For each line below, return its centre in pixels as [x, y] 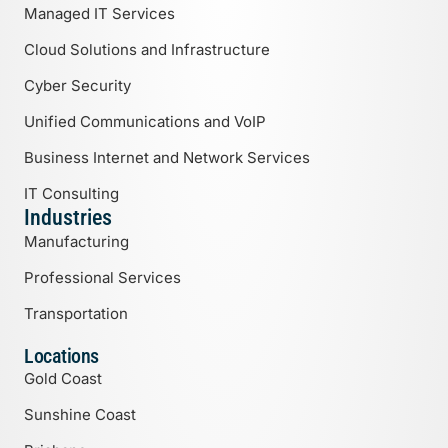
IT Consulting [71, 194]
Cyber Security [77, 86]
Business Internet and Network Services [167, 158]
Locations [61, 357]
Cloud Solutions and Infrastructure [147, 50]
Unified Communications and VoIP [145, 122]
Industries [68, 218]
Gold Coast [63, 379]
